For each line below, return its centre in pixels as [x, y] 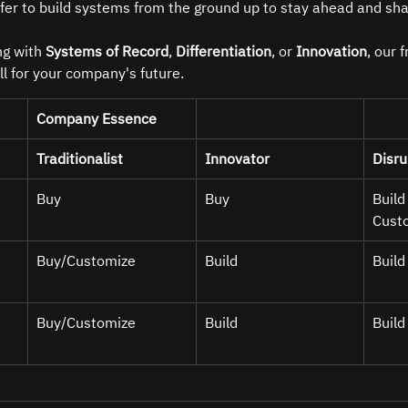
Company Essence [97, 118]
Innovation [331, 51]
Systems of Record [107, 51]
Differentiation [224, 51]
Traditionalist [80, 158]
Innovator [237, 158]
